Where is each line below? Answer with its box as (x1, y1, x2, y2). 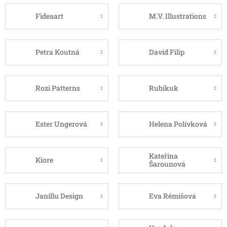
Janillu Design (35, 191, 83, 201)
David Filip (149, 47, 184, 57)
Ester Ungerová (35, 119, 87, 129)
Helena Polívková (149, 119, 207, 129)
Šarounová (149, 159, 185, 169)
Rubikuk (149, 83, 178, 93)
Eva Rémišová (149, 191, 196, 201)
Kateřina (149, 151, 178, 161)
